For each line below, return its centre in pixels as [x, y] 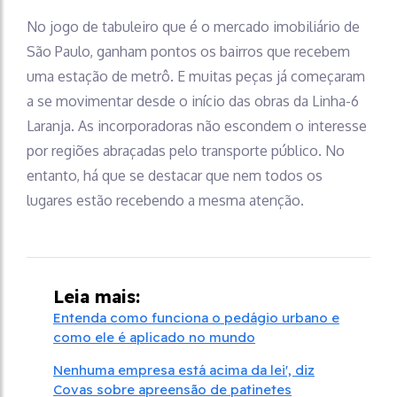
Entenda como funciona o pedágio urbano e [196, 317]
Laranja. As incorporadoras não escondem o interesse [197, 125]
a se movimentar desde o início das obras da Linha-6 [193, 101]
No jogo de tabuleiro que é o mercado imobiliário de [193, 26]
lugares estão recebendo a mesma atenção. [165, 200]
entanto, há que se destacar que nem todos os [175, 175]
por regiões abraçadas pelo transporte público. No [186, 150]
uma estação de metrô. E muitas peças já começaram [196, 76]
